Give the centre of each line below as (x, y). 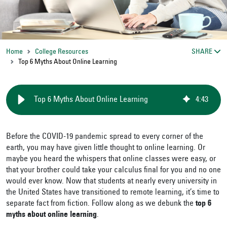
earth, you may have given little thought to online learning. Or (106, 148)
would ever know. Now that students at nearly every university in (111, 181)
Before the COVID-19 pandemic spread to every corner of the (105, 137)
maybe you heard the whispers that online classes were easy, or (111, 159)
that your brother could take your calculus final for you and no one (113, 170)
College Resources (62, 52)
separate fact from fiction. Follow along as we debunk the (101, 204)
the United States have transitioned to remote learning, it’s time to (113, 193)
